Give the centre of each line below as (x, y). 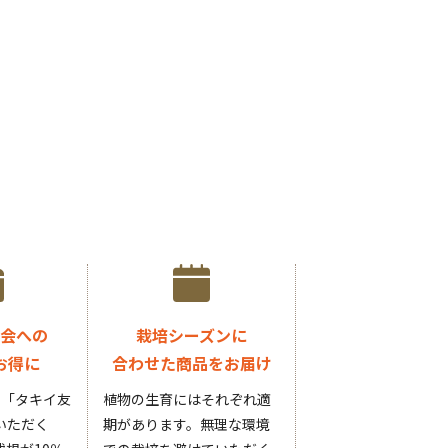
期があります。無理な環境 (187, 423)
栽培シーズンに (192, 334)
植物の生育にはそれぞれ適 (187, 398)
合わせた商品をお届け (191, 362)
